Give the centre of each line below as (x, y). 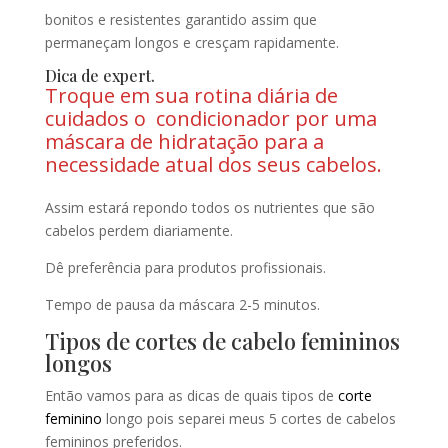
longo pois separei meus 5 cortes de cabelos (248, 419)
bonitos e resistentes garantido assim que (180, 20)
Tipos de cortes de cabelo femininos (222, 341)
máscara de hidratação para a (184, 142)
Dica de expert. (99, 76)
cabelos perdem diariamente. (138, 231)
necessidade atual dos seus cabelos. (213, 165)
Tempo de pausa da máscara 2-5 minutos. (182, 305)
